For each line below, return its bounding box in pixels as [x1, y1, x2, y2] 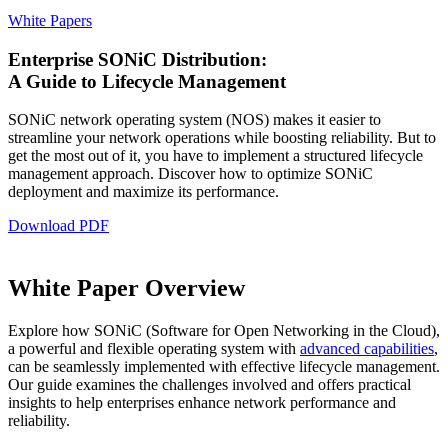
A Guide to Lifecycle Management [8, 70, 286, 92]
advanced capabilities [300, 340, 434, 358]
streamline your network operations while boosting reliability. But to [8, 129, 436, 147]
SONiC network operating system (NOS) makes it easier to [8, 111, 381, 129]
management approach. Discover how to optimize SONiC [8, 165, 373, 183]
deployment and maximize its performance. [8, 183, 279, 201]
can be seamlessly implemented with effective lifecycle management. [8, 358, 440, 376]
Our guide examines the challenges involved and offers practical [8, 376, 411, 394]
